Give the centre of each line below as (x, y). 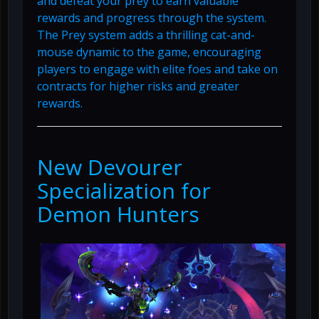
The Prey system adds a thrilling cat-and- (146, 35)
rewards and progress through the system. (152, 17)
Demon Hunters (118, 214)
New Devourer (110, 167)
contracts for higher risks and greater (138, 86)
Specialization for (124, 190)
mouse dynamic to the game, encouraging (149, 52)
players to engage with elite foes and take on (157, 69)
